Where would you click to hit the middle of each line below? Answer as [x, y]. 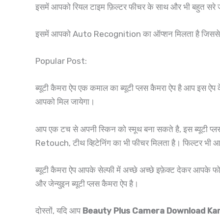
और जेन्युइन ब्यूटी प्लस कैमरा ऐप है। [87, 183]
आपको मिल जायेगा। [66, 102]
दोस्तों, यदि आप [59, 210]
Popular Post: [61, 61]
